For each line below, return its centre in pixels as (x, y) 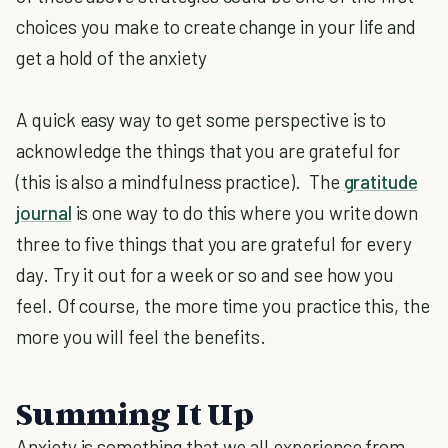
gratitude (380, 181)
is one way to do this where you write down (245, 212)
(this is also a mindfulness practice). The (180, 181)
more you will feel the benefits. (141, 336)
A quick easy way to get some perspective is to (201, 119)
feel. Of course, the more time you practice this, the (223, 305)
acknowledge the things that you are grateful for (208, 150)
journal (44, 212)
